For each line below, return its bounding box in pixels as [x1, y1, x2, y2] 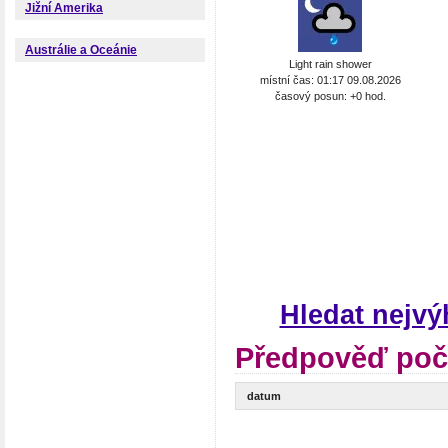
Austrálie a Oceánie [25, 43, 137, 58]
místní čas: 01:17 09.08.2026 [259, 73, 401, 86]
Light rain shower [288, 57, 372, 70]
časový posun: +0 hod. [274, 89, 386, 102]
